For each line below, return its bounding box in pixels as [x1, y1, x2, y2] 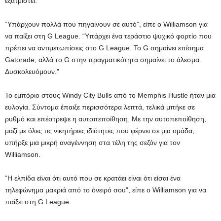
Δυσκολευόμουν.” [5, 68, 59, 75]
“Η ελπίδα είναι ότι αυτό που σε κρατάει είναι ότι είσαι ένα [5, 174, 181, 182]
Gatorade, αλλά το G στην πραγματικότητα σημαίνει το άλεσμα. [5, 56, 201, 64]
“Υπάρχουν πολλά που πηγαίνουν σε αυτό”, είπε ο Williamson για [5, 20, 208, 28]
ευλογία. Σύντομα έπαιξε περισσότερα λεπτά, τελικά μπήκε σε [5, 103, 195, 111]
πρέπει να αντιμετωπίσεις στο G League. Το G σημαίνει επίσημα [5, 44, 204, 52]
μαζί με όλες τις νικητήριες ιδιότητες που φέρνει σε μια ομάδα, [5, 127, 194, 135]
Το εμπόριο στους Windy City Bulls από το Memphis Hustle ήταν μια [5, 91, 216, 99]
